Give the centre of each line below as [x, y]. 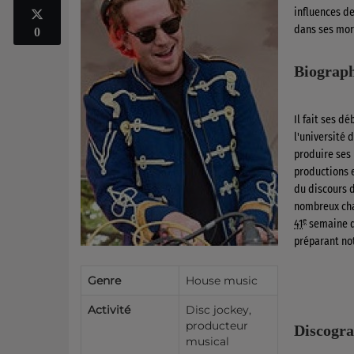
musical [207, 341]
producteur [217, 326]
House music [222, 281]
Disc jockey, [218, 310]
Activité [109, 310]
